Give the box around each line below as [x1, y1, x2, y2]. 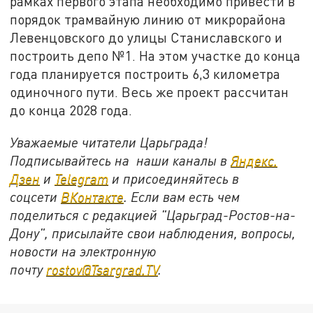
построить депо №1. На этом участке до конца [10, 48, 301, 64]
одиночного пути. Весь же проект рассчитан [10, 84, 289, 101]
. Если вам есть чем [124, 188, 240, 205]
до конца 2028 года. [10, 102, 133, 119]
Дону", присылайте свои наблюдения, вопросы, [10, 224, 296, 241]
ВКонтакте [61, 188, 124, 205]
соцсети [10, 188, 61, 205]
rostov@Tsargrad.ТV [46, 261, 159, 277]
